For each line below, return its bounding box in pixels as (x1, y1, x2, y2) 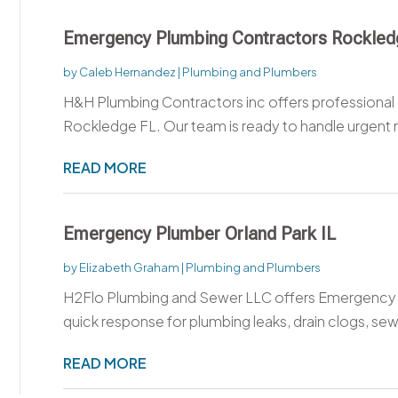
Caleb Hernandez (78, 64, 176, 79)
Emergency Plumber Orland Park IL (62, 222, 336, 244)
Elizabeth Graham (78, 259, 179, 275)
